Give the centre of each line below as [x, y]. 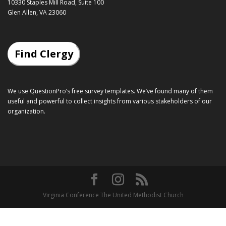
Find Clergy [44, 53]
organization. [26, 111]
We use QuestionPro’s [40, 91]
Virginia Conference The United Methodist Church [113, 195]
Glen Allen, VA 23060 [37, 12]
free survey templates [103, 91]
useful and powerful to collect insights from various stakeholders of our [110, 101]
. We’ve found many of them [173, 91]
